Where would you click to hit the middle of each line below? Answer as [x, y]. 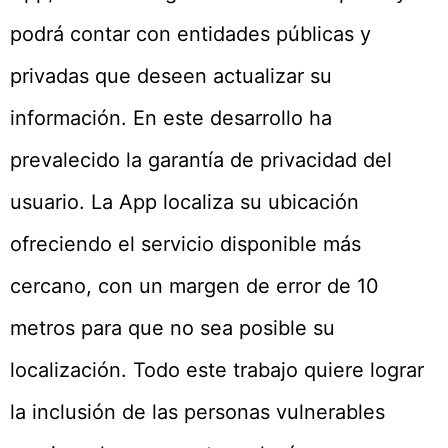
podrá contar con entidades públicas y [190, 33]
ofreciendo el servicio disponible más [185, 243]
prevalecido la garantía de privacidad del [201, 159]
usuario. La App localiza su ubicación [184, 201]
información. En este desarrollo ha [171, 117]
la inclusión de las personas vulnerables [197, 411]
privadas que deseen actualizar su [171, 75]
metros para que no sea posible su [172, 327]
